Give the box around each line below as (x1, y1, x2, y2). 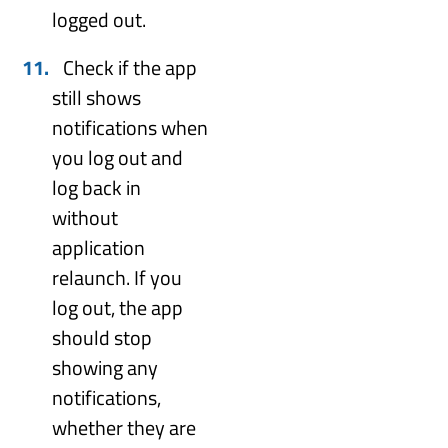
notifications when (52, 111, 209, 143)
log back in (52, 171, 142, 203)
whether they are (52, 411, 197, 443)
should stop (52, 321, 153, 353)
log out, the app (52, 291, 184, 323)
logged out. (52, 3, 147, 35)
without (52, 201, 119, 233)
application (52, 231, 146, 263)
